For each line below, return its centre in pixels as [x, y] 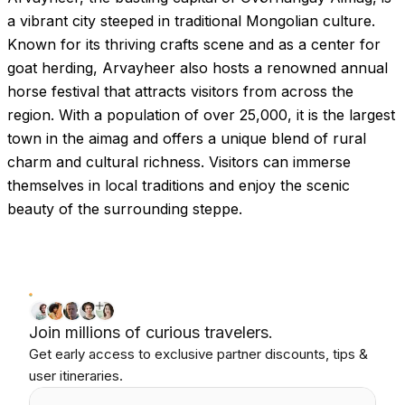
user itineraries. [76, 376]
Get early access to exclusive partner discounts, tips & [198, 354]
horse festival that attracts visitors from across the [180, 91]
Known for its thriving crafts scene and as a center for [194, 44]
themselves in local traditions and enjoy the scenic [179, 185]
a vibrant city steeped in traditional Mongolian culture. [191, 21]
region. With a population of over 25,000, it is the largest [201, 115]
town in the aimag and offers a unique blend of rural [187, 138]
